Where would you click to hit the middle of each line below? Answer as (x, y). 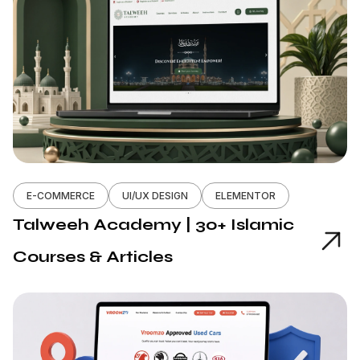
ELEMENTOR (245, 195)
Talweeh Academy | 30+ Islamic (153, 224)
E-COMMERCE (61, 195)
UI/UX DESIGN (155, 195)
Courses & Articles (93, 256)
